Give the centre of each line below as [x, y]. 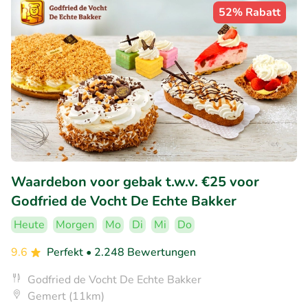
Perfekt [66, 253]
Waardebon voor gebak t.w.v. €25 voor [135, 182]
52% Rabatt [250, 12]
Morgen [75, 225]
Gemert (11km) [66, 297]
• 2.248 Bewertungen [141, 253]
